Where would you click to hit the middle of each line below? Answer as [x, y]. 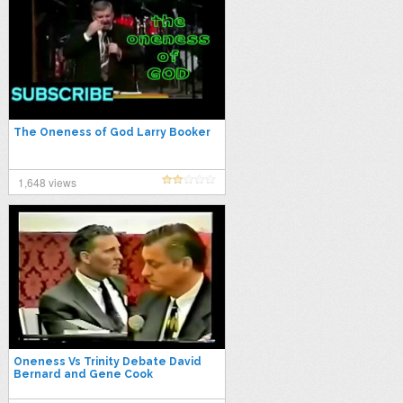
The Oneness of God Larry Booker [112, 132]
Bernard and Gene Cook [83, 374]
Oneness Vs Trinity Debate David [107, 362]
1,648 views [47, 182]
